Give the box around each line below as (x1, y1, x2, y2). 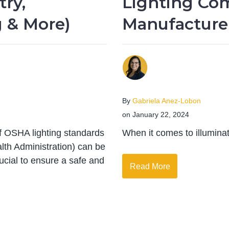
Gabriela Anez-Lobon (132, 97, 201, 105)
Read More (129, 162, 170, 171)
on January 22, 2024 (122, 111, 189, 119)
